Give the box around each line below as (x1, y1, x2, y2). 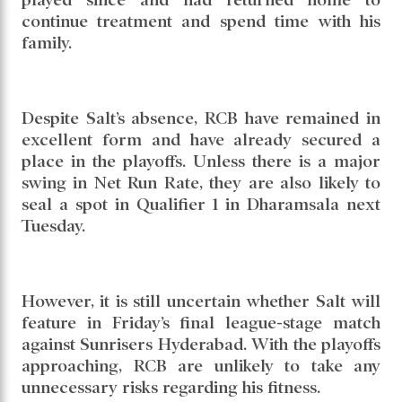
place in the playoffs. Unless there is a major (22, 152, 380, 171)
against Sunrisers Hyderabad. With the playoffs (22, 335, 380, 354)
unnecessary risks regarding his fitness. (22, 378, 320, 398)
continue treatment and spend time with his (22, 12, 380, 31)
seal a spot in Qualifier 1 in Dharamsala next (22, 195, 380, 214)
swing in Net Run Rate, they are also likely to (22, 173, 380, 193)
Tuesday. (22, 216, 85, 236)
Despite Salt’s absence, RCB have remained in (22, 109, 380, 128)
